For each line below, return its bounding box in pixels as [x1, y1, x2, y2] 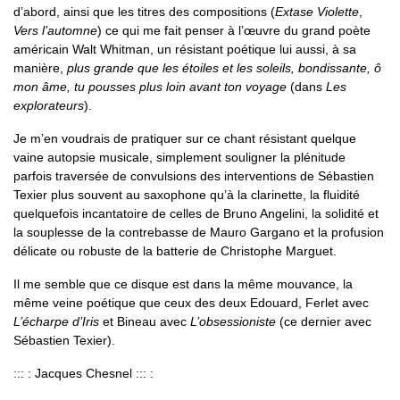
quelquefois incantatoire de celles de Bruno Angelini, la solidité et [13, 205, 379, 221]
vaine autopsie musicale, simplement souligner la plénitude [13, 149, 346, 164]
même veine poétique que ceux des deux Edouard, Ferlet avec [13, 295, 369, 310]
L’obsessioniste [190, 313, 276, 329]
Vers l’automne [13, 22, 97, 37]
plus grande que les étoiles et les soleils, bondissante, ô [67, 60, 381, 75]
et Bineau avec [99, 313, 190, 329]
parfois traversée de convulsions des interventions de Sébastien [13, 168, 374, 183]
